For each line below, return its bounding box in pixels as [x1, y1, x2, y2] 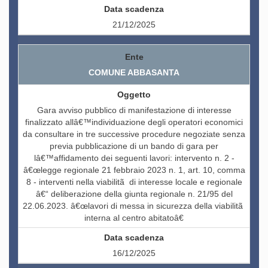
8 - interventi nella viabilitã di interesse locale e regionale [26, 177, 242, 187]
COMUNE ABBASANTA [89, 68, 179, 78]
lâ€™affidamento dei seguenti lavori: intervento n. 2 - [33, 153, 234, 163]
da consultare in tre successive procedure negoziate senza [23, 129, 245, 139]
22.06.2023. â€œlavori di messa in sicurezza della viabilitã [23, 201, 245, 211]
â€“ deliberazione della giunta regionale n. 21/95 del [35, 189, 233, 199]
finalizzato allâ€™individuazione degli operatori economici [25, 117, 243, 127]
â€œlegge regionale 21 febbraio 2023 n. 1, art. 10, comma [23, 165, 245, 175]
